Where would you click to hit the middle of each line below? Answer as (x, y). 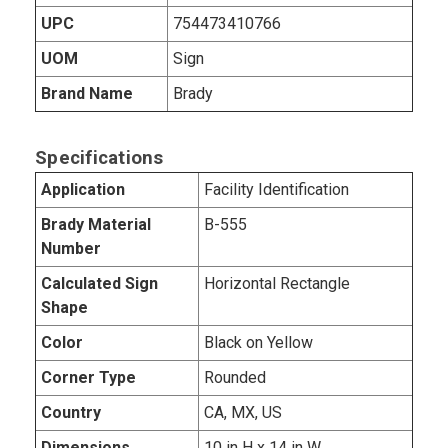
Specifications (99, 158)
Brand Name (87, 94)
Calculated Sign (99, 284)
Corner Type (88, 378)
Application (83, 190)
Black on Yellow (258, 343)
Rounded (235, 378)
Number (71, 249)
